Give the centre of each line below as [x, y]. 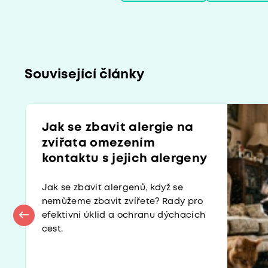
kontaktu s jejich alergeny [124, 159]
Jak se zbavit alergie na [118, 127]
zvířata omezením [98, 143]
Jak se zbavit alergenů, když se [112, 188]
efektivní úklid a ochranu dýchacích [124, 215]
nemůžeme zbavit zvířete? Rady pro [122, 202]
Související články [84, 74]
